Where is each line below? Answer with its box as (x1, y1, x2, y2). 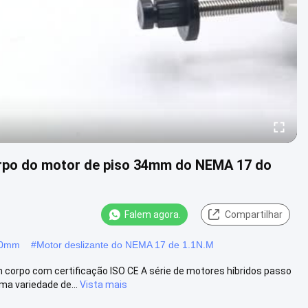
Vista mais (80, 278, 127, 290)
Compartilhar (225, 209, 283, 220)
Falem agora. (124, 209, 181, 220)
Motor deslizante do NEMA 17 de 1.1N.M (36, 239, 214, 250)
